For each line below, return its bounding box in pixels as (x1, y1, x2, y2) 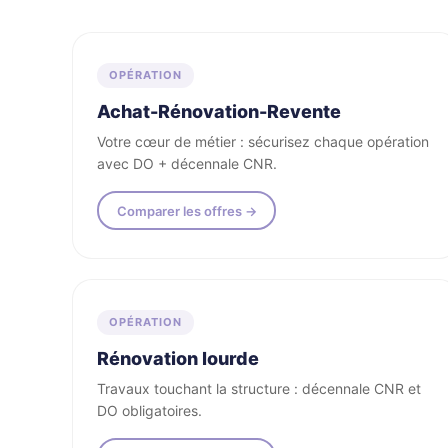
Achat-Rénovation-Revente (97, 101, 341, 122)
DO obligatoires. (97, 402, 202, 419)
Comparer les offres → (116, 202, 257, 219)
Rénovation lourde (97, 348, 259, 369)
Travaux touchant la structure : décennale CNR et (97, 380, 421, 397)
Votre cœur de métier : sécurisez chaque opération (97, 133, 429, 150)
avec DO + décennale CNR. (97, 155, 277, 172)
